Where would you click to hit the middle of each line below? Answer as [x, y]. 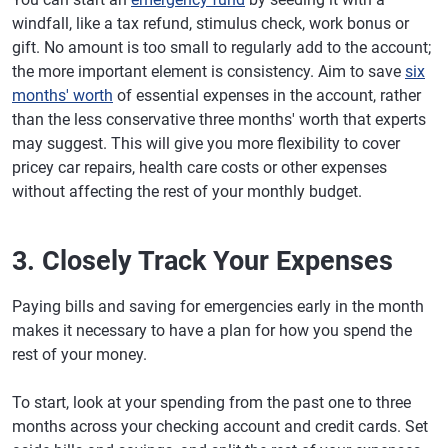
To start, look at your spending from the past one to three [211, 402]
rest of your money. [79, 354]
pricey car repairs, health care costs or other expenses [199, 167]
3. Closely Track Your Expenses [202, 261]
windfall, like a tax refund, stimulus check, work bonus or [210, 23]
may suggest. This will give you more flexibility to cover [206, 143]
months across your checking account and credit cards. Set [220, 426]
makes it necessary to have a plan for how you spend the [212, 330]
